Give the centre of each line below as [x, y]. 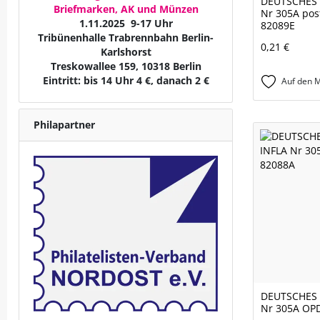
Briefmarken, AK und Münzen [126, 9]
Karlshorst [126, 52]
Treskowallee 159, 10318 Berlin [126, 66]
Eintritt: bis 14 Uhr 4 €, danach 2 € [126, 81]
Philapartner [64, 125]
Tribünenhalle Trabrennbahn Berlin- [126, 38]
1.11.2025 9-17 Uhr [126, 24]
